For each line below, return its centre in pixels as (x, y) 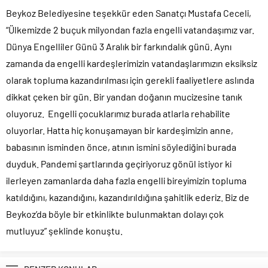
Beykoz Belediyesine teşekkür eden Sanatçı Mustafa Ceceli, (129, 13)
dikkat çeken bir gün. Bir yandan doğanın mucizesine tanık (124, 97)
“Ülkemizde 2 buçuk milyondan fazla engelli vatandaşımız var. (130, 30)
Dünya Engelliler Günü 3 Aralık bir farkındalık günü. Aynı (119, 47)
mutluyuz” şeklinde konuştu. (64, 231)
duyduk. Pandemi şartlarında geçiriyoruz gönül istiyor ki (119, 164)
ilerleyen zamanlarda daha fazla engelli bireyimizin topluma (126, 181)
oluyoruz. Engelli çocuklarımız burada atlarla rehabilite (118, 114)
